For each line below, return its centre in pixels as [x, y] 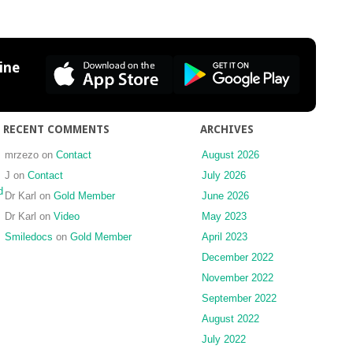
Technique [106, 106]
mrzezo [22, 154]
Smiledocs [29, 236]
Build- [97, 43]
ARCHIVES [227, 129]
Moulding [103, 90]
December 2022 [238, 257]
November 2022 [238, 277]
